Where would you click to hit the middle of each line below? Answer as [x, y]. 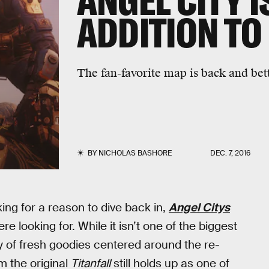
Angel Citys [199, 207]
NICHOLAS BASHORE [135, 153]
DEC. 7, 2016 [231, 153]
